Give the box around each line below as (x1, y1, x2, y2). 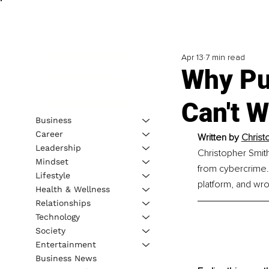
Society (35, 225, 65, 235)
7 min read (205, 52, 245, 63)
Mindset (35, 156, 68, 166)
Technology (35, 211, 80, 222)
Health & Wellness (35, 184, 110, 194)
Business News (35, 253, 97, 263)
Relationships (35, 198, 91, 208)
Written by (197, 131, 241, 144)
